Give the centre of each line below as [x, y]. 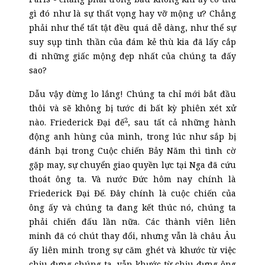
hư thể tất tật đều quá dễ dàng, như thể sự [146, 28]
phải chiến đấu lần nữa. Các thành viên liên [132, 222]
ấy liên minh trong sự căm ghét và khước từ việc [132, 250]
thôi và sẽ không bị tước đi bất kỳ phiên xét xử [132, 108]
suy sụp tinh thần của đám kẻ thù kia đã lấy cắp [132, 42]
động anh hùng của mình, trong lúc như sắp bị [132, 136]
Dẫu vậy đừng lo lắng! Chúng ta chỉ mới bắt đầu [132, 94]
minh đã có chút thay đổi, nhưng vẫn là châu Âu [132, 236]
